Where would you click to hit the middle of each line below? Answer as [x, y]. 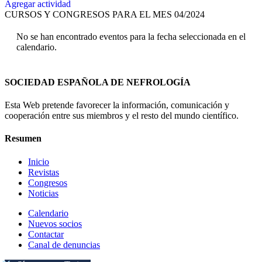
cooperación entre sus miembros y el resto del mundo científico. [122, 115]
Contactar [46, 234]
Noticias [43, 193]
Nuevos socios [55, 223]
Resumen [23, 139]
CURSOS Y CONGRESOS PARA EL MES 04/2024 [105, 15]
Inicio [39, 161]
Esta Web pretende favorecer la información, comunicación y [117, 105]
